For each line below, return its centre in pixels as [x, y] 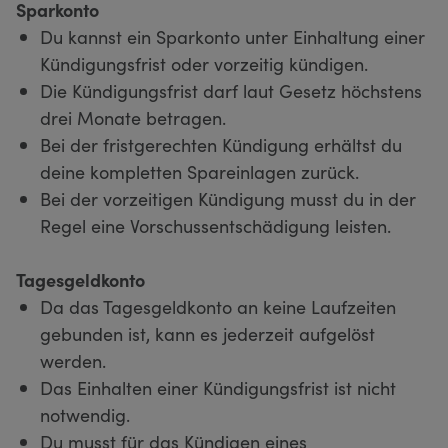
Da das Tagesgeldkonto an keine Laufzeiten [218, 306]
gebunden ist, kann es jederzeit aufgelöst [207, 333]
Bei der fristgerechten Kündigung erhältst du [221, 144]
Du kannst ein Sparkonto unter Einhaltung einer [232, 36]
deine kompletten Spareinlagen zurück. [199, 171]
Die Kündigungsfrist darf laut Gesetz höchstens [231, 90]
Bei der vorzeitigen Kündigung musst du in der [228, 198]
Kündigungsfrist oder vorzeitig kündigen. [204, 63]
